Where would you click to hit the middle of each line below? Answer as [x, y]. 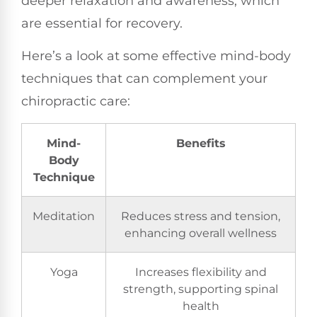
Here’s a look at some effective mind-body [156, 56]
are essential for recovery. [102, 23]
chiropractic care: [76, 102]
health [201, 305]
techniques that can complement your [144, 79]
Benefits [201, 143]
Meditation [64, 215]
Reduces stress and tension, [201, 215]
